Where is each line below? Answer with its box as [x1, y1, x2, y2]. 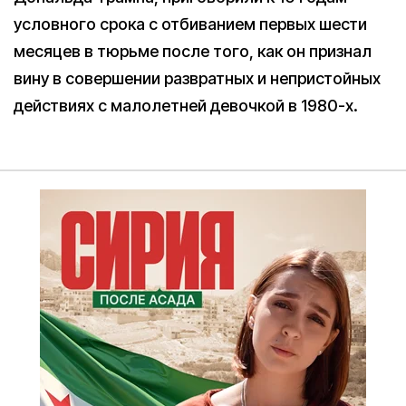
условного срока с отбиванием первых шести [14, 14, 367, 34]
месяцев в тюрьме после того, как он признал [14, 42, 372, 62]
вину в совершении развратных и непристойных [14, 69, 381, 89]
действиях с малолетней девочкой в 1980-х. [14, 96, 358, 116]
